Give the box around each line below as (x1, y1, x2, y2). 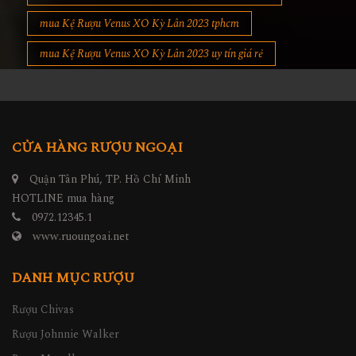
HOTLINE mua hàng (12, 193, 114, 211)
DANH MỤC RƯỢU (12, 271, 134, 292)
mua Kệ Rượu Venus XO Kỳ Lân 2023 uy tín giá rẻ (40, 48, 263, 66)
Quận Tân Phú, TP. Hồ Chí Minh (26, 174, 191, 192)
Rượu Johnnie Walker (12, 329, 119, 346)
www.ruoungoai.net (33, 231, 130, 249)
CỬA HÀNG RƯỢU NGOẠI (12, 141, 183, 162)
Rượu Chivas (12, 304, 74, 322)
